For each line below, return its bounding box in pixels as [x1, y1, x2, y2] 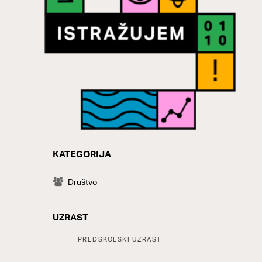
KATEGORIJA [52, 148, 111, 160]
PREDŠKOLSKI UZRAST [77, 235, 162, 243]
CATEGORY [61, 157, 111, 168]
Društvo [67, 177, 97, 187]
